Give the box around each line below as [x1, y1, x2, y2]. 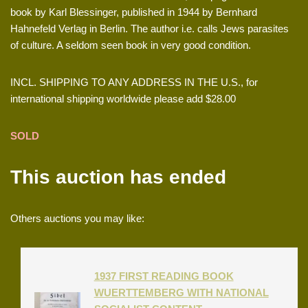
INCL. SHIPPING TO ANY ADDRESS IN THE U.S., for [10, 76, 258, 88]
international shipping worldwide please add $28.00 [10, 92, 236, 104]
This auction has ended [10, 166, 226, 188]
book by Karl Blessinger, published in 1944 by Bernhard [10, 5, 257, 18]
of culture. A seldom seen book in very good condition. [10, 38, 251, 51]
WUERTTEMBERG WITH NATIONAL [93, 286, 269, 298]
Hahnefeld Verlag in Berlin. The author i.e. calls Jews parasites [10, 22, 289, 34]
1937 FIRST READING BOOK [93, 269, 234, 282]
